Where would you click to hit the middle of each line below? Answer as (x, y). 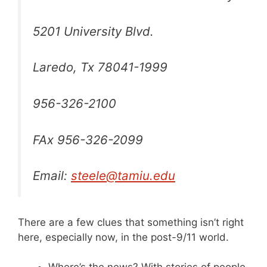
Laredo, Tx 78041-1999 (100, 67)
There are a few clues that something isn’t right (131, 222)
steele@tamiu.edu (123, 176)
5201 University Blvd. (93, 31)
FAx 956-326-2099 (88, 139)
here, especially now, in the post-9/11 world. (123, 237)
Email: (52, 176)
